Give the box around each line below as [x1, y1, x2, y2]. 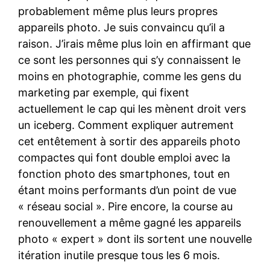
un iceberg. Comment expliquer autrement [18, 119, 234, 132]
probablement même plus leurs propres [18, 5, 218, 18]
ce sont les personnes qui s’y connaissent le [18, 54, 240, 67]
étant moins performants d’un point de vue [18, 184, 236, 197]
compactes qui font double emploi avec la [18, 151, 230, 165]
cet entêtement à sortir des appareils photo [18, 135, 240, 148]
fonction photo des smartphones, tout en [18, 168, 230, 181]
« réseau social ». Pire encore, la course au [18, 200, 233, 213]
